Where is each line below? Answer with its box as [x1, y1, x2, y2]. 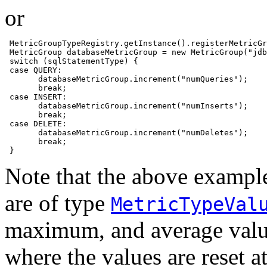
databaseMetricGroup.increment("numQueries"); [5, 74, 248, 83]
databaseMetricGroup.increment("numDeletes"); [5, 128, 248, 137]
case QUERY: [5, 65, 62, 74]
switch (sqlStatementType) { [5, 56, 138, 66]
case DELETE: [5, 119, 67, 128]
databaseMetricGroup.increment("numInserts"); [5, 101, 248, 110]
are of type [5, 190, 111, 216]
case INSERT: [5, 92, 67, 101]
